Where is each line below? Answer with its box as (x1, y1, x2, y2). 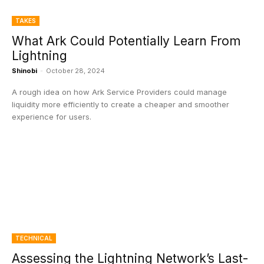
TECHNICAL (15, 235, 52, 242)
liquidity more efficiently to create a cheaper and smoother (12, 100, 229, 109)
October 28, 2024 (46, 67, 105, 75)
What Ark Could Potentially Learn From (12, 34, 240, 48)
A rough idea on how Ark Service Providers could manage (12, 87, 227, 97)
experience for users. (12, 112, 91, 121)
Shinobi (12, 67, 37, 75)
